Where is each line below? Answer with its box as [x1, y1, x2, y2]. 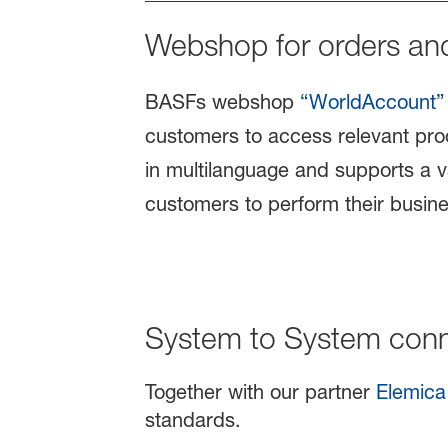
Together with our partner [144, 380, 376, 405]
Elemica [375, 380, 446, 405]
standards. [144, 408, 241, 433]
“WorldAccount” [299, 90, 445, 115]
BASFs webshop [144, 90, 300, 115]
